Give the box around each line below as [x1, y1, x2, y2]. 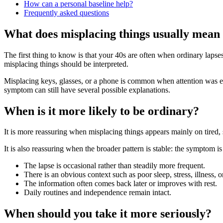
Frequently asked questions [24, 8, 109, 17]
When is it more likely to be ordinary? [4, 104, 199, 117]
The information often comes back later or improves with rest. [24, 179, 217, 188]
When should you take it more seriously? [4, 207, 212, 221]
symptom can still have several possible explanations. [4, 85, 170, 94]
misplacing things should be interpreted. [4, 59, 128, 68]
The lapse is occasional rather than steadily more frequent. [24, 161, 205, 170]
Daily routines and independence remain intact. [24, 188, 171, 197]
